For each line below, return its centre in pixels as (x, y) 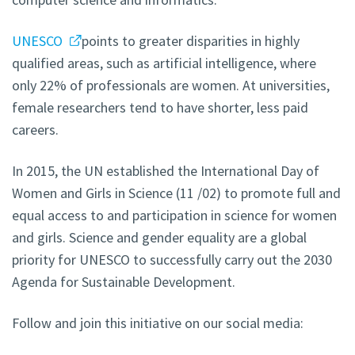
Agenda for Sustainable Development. (124, 282)
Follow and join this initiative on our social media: (158, 323)
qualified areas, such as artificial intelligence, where (164, 63)
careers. (35, 130)
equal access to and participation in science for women (174, 216)
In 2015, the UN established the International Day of (166, 171)
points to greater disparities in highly (190, 41)
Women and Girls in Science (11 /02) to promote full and (176, 193)
